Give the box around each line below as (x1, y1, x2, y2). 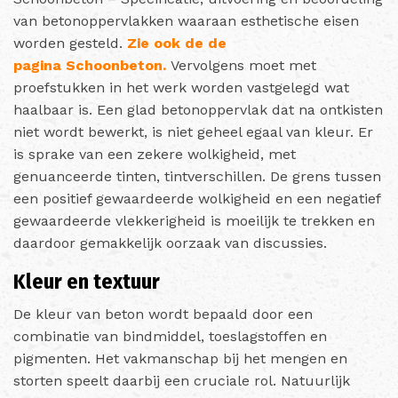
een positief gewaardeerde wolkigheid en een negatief (13, 189, 380, 207)
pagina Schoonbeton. (13, 56, 171, 74)
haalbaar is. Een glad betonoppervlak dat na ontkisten (13, 100, 383, 118)
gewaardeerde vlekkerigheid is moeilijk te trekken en (13, 211, 375, 229)
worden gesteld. (13, 34, 127, 52)
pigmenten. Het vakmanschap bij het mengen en (13, 349, 347, 367)
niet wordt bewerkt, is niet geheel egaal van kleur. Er (13, 123, 373, 140)
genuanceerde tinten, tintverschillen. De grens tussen (13, 167, 381, 185)
